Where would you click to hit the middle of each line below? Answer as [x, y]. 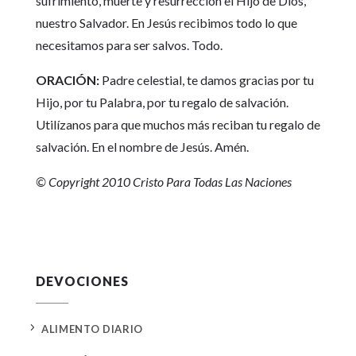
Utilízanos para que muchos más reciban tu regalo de [178, 124]
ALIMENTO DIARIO [92, 329]
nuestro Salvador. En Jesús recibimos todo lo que [166, 23]
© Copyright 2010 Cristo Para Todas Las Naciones [163, 182]
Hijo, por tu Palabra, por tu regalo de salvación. [162, 102]
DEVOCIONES [82, 281]
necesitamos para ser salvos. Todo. [129, 45]
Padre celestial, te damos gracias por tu [206, 80]
